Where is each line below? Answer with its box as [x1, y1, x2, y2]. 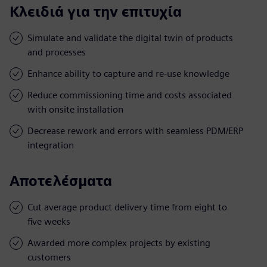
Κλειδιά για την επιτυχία [10, 2, 182, 20]
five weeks [27, 215, 70, 227]
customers [27, 251, 71, 263]
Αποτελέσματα [10, 172, 112, 190]
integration [27, 139, 74, 151]
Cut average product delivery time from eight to [27, 201, 227, 213]
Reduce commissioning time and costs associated [27, 89, 232, 101]
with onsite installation [27, 103, 123, 115]
